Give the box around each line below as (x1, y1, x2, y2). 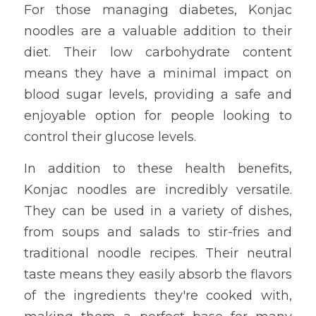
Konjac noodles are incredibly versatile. (24, 182, 292, 197)
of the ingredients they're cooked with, (24, 288, 292, 303)
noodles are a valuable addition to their (24, 23, 292, 39)
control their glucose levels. (24, 129, 196, 145)
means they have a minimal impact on (24, 66, 292, 81)
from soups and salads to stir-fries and (24, 224, 292, 240)
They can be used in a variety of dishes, (24, 203, 292, 219)
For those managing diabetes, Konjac (24, 2, 292, 18)
